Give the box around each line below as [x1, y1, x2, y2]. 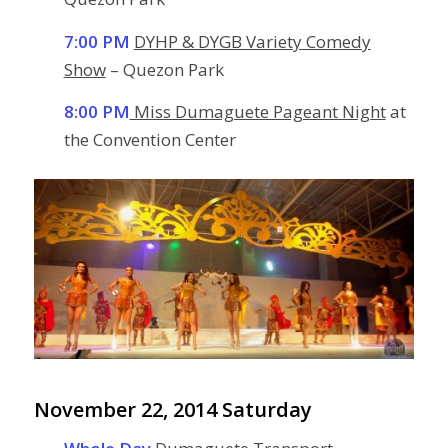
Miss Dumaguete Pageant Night [129, 100, 386, 124]
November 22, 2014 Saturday [33, 396, 312, 424]
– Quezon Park [105, 57, 224, 81]
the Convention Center [63, 128, 236, 152]
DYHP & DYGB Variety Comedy [133, 29, 371, 53]
